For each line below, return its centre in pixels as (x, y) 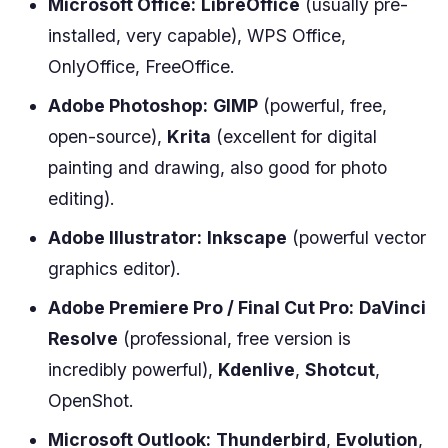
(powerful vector (356, 237)
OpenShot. (91, 400)
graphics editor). (114, 268)
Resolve (83, 338)
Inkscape (247, 237)
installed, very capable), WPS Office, (197, 35)
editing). (81, 198)
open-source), (107, 136)
